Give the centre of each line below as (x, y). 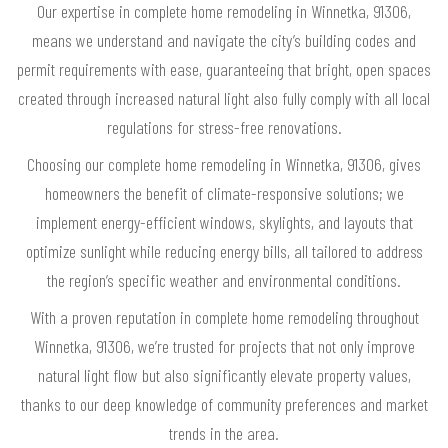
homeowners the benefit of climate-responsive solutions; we (224, 193)
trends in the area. (224, 433)
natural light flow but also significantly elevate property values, (224, 375)
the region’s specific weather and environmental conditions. (224, 280)
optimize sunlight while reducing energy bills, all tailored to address (224, 251)
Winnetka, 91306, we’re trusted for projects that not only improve (224, 346)
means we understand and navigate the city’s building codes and (224, 40)
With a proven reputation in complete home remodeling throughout (224, 317)
